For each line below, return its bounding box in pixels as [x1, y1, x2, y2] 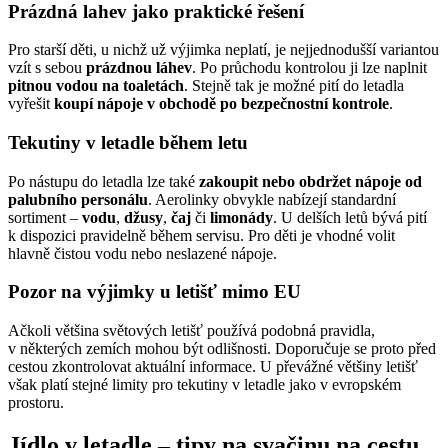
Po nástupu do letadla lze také [8, 172, 199, 190]
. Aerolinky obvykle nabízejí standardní [148, 190, 396, 208]
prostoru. [8, 394, 64, 412]
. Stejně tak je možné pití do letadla [184, 77, 404, 95]
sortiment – [8, 208, 82, 226]
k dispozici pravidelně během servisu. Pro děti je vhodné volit [8, 226, 395, 244]
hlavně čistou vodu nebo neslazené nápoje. [8, 244, 277, 262]
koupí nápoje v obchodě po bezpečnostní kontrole [54, 95, 389, 113]
